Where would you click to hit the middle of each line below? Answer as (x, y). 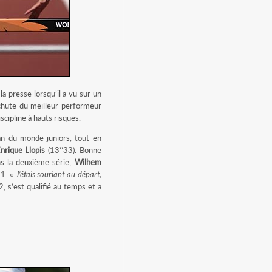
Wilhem (88, 162)
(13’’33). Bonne (73, 150)
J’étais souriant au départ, (58, 174)
